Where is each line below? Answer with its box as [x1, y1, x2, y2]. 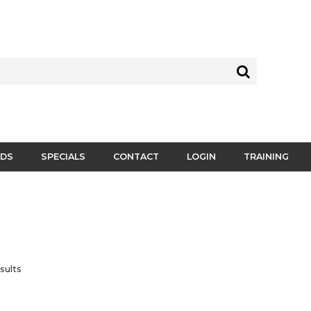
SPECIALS [41, 151, 85, 162]
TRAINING [244, 151, 289, 162]
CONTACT [113, 151, 159, 162]
